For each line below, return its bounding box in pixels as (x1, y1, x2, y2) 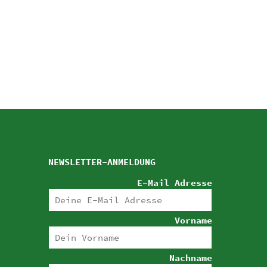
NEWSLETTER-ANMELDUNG (48, 156, 156, 168)
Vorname (175, 215, 212, 226)
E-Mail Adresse (137, 177, 212, 189)
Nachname (169, 252, 212, 264)
